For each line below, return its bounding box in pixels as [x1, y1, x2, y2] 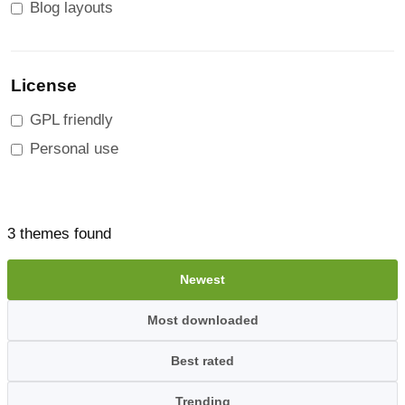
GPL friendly [30, 111, 113, 128]
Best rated [171, 353, 234, 368]
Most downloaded [146, 313, 259, 327]
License [11, 76, 77, 95]
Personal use [30, 140, 118, 157]
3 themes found [7, 225, 111, 242]
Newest [180, 272, 225, 287]
